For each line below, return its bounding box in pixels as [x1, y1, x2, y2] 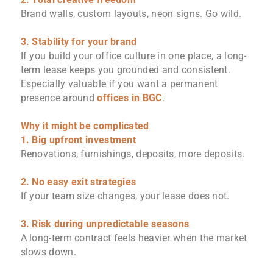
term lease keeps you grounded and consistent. [20, 64, 231, 76]
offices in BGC [97, 92, 162, 104]
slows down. [20, 246, 76, 258]
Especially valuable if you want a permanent [20, 78, 218, 90]
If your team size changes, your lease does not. [20, 190, 230, 202]
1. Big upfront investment [20, 134, 136, 146]
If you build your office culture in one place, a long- [20, 50, 247, 62]
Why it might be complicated [20, 120, 149, 132]
